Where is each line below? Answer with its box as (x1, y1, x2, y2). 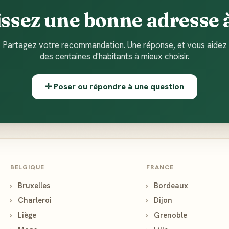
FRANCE (146, 163, 174, 171)
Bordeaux (152, 180, 189, 190)
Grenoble (152, 210, 188, 220)
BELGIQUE (10, 163, 45, 171)
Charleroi (15, 195, 52, 205)
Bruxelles (15, 180, 50, 190)
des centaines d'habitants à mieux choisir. (40, 51, 189, 62)
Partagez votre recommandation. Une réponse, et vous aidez (2, 39, 227, 51)
